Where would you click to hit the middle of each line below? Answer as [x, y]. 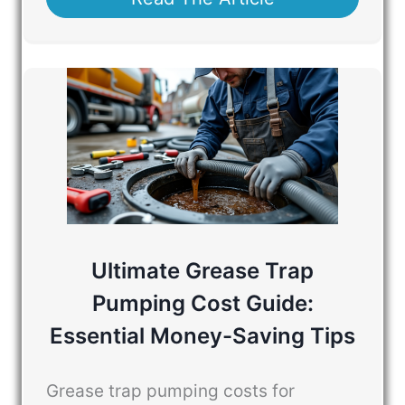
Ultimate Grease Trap [202, 270]
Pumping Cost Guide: [202, 303]
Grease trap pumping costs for [170, 391]
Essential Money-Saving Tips [202, 335]
